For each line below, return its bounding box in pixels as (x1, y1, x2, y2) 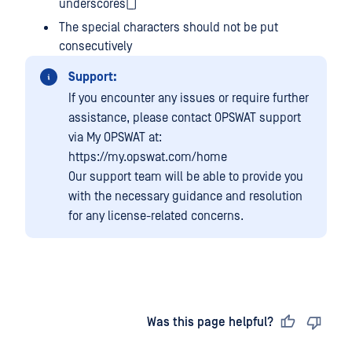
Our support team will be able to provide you (68, 170, 303, 184)
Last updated (41, 315, 121, 329)
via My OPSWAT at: (68, 130, 162, 145)
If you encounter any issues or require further (68, 91, 309, 105)
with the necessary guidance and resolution (68, 189, 302, 203)
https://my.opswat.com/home (68, 150, 227, 164)
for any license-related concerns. (68, 209, 244, 223)
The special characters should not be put (59, 20, 278, 35)
